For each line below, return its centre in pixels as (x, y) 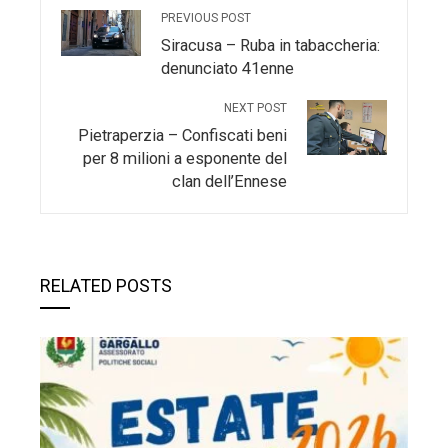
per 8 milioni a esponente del (185, 158)
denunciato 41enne (227, 68)
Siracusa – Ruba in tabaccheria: (270, 45)
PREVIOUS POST (206, 17)
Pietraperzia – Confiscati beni (182, 135)
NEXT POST (255, 107)
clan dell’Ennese (229, 181)
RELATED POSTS (106, 285)
